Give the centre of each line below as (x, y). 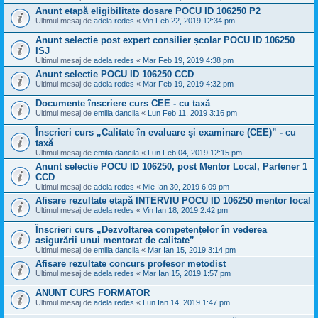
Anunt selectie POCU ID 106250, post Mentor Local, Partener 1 (171, 166)
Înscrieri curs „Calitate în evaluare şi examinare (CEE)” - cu (166, 132)
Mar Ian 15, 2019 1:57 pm (187, 273)
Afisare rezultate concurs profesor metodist (131, 264)
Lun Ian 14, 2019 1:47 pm (186, 302)
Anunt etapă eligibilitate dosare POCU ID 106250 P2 (148, 11)
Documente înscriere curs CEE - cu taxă (123, 103)
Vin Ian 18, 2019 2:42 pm (185, 210)
